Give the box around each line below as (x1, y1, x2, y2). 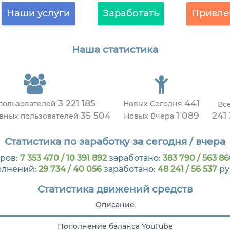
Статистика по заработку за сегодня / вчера (5, 135, 225, 147)
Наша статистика (72, 44, 158, 56)
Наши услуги (6, 8, 70, 19)
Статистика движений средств (37, 183, 193, 196)
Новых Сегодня (123, 99, 184, 109)
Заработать (102, 8, 159, 19)
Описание (95, 200, 135, 210)
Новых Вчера (124, 111, 176, 121)
